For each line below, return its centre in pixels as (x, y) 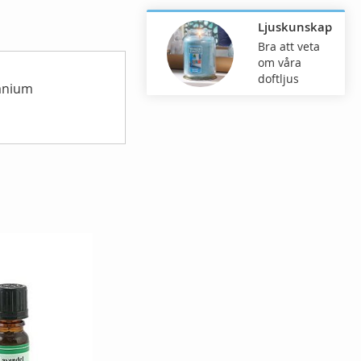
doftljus (279, 79)
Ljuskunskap (295, 27)
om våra (280, 63)
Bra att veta (289, 47)
